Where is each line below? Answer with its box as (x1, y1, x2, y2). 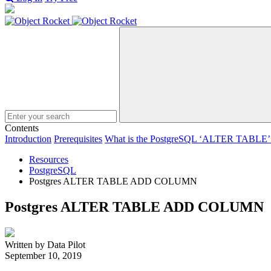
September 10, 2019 (5, 250, 82, 261)
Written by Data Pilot (5, 239, 85, 250)
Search (214, 120, 239, 129)
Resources (29, 154, 68, 165)
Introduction (5, 134, 51, 144)
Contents (5, 123, 39, 133)
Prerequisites (54, 134, 102, 144)
